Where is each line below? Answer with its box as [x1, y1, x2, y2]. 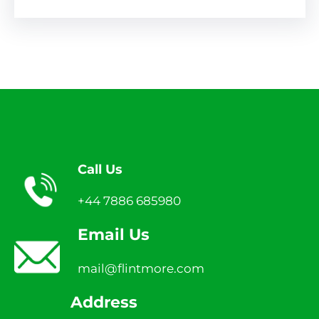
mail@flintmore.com [78, 261, 205, 276]
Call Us [78, 161, 123, 177]
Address [70, 292, 137, 312]
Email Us [78, 224, 150, 244]
